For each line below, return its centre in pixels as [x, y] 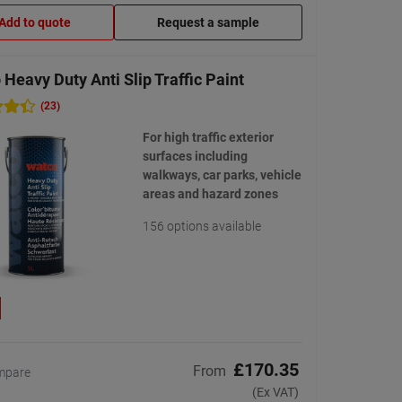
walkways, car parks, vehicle [222, 175]
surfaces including [195, 157]
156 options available [201, 227]
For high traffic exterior [208, 138]
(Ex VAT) [275, 393]
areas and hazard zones [210, 194]
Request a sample [208, 23]
